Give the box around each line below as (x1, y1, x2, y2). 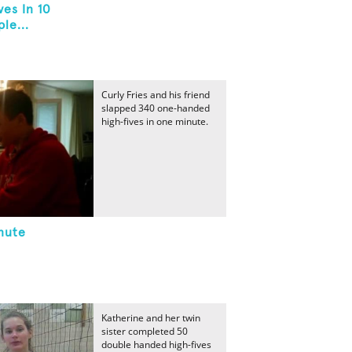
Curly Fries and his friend (101, 88, 210, 101)
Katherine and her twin (101, 311, 200, 324)
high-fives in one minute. (101, 115, 208, 128)
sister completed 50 (101, 324, 188, 338)
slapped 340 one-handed (101, 101, 210, 115)
